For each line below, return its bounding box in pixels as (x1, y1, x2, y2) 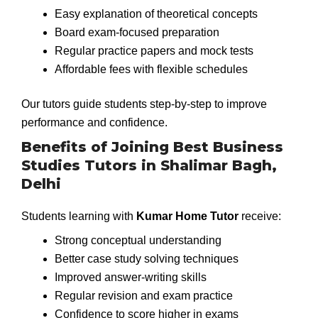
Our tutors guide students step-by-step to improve (21, 98, 267, 111)
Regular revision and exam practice (54, 289, 233, 302)
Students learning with (21, 209, 136, 222)
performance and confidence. (21, 116, 168, 129)
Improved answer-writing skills (54, 270, 207, 283)
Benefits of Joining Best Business (21, 138, 283, 155)
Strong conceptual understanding (54, 234, 221, 246)
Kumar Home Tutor (136, 209, 238, 222)
